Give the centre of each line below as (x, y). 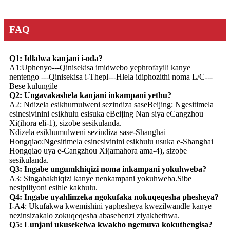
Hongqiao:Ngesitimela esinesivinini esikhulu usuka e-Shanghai (111, 141)
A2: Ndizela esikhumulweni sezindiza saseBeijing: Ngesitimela (111, 104)
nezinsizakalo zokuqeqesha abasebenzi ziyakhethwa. (94, 215)
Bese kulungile (33, 86)
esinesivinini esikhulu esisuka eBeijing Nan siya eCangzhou (106, 113)
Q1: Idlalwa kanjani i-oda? (56, 58)
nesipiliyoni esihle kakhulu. (53, 187)
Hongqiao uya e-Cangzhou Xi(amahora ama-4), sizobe (98, 150)
